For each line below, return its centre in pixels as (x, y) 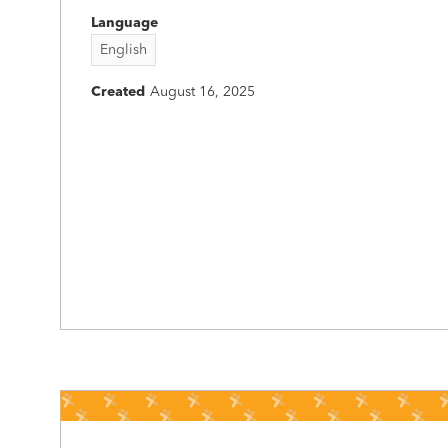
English (123, 50)
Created (118, 92)
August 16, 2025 (202, 92)
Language (124, 23)
